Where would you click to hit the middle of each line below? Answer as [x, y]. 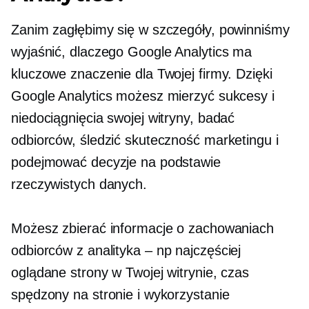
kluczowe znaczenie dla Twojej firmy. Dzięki [142, 74]
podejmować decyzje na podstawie [116, 162]
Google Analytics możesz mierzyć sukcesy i [143, 96]
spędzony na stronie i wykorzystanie [120, 295]
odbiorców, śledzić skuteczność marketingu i [145, 140]
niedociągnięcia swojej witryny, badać [123, 118]
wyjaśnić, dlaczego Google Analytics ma [132, 52]
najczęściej [206, 250]
